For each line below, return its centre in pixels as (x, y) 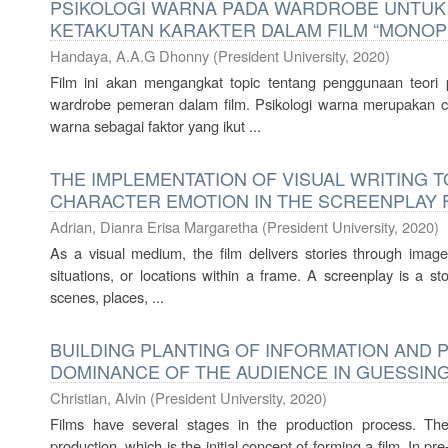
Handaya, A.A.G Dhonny (129, 55)
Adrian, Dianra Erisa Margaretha (154, 226)
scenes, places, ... (107, 296)
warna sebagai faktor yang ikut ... (155, 125)
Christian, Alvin (98, 397)
